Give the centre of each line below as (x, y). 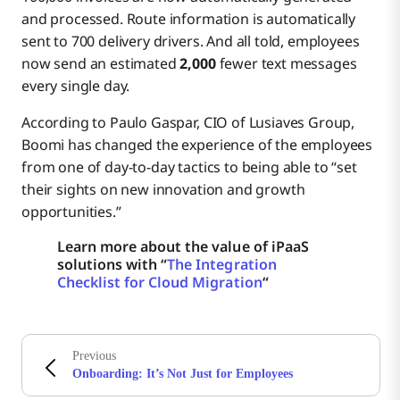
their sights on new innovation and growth (163, 190)
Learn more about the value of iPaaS (183, 247)
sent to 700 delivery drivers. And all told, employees (191, 42)
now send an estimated (101, 64)
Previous (94, 356)
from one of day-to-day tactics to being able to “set (189, 167)
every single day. (76, 86)
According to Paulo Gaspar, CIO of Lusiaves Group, (188, 123)
